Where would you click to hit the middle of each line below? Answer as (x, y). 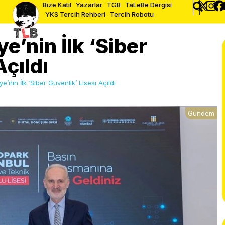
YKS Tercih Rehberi (75, 14)
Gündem (201, 113)
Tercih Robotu (132, 14)
